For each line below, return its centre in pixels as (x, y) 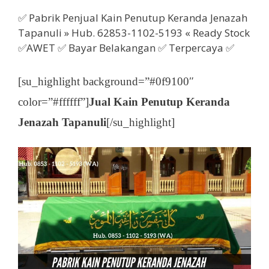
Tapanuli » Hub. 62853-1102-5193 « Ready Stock (134, 32)
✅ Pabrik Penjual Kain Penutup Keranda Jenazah (133, 17)
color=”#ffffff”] (53, 102)
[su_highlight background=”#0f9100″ (106, 81)
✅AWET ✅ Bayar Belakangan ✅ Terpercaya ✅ (126, 47)
